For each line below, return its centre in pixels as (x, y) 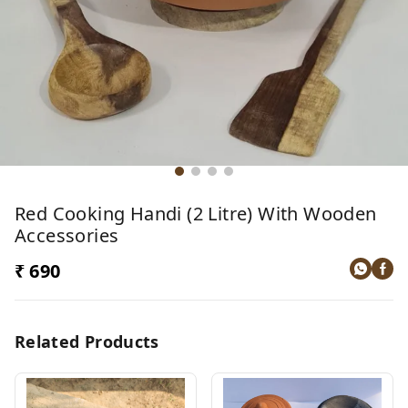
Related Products (87, 341)
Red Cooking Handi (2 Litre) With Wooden (196, 213)
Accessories (67, 235)
